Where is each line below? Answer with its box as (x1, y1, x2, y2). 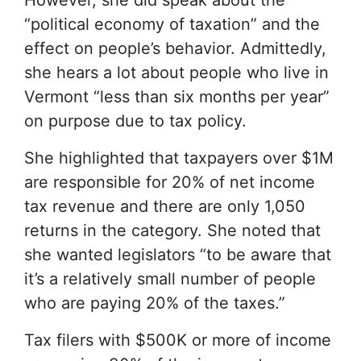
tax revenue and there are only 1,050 (24, 197, 305, 216)
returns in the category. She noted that (24, 221, 321, 240)
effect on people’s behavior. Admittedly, (24, 39, 326, 58)
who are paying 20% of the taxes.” (24, 293, 285, 313)
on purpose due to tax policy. (24, 111, 247, 131)
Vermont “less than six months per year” (24, 87, 330, 106)
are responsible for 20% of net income (24, 172, 315, 192)
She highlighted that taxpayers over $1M (24, 148, 334, 168)
